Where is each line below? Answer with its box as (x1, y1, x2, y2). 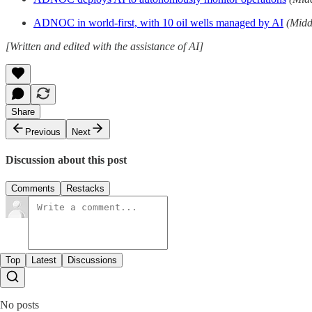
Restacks (66, 183, 104, 194)
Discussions (68, 255, 117, 266)
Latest (31, 255, 56, 266)
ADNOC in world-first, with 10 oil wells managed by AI (33, 16, 283, 29)
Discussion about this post (6, 153, 127, 166)
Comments (11, 183, 55, 194)
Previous (25, 126, 61, 137)
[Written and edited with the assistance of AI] (6, 40, 203, 52)
